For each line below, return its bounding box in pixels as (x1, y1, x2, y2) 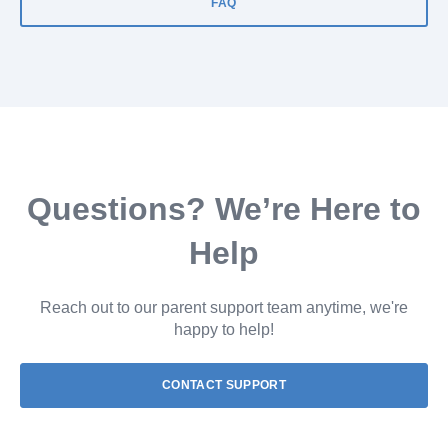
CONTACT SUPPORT (161, 378, 287, 393)
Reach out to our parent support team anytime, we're (40, 299, 408, 317)
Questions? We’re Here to (27, 190, 421, 227)
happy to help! (174, 321, 274, 339)
